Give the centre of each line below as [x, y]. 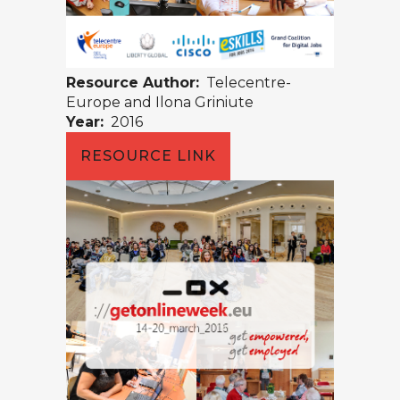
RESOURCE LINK [148, 156]
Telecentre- [245, 83]
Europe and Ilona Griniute [160, 103]
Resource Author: [133, 83]
